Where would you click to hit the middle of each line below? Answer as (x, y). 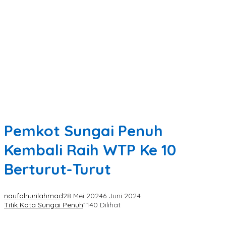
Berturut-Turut (58, 169)
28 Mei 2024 (83, 196)
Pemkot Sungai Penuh (83, 131)
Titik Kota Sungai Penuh (44, 205)
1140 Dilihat (102, 205)
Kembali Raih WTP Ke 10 (90, 150)
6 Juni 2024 (122, 196)
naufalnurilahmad (34, 196)
